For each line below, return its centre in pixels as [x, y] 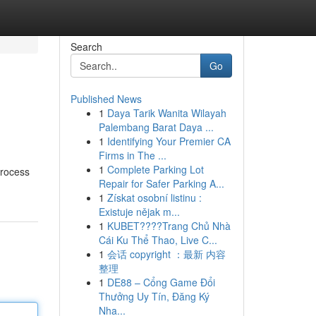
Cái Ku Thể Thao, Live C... [158, 240]
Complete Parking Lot [155, 169]
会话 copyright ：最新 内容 [166, 254]
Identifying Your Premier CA [169, 141]
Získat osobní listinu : [154, 197]
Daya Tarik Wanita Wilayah [166, 113]
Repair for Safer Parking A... [161, 183]
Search [86, 47]
